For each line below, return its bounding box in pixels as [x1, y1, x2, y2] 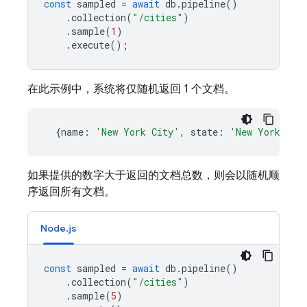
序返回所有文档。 [27, 185, 115, 199]
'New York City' [95, 125, 180, 138]
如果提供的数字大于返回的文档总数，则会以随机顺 [27, 169, 280, 182]
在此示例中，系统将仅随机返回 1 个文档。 [27, 82, 235, 96]
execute [71, 38, 110, 51]
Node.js [40, 222, 77, 234]
